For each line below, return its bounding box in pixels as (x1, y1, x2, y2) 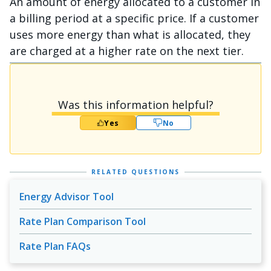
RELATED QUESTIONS (91, 168, 180, 176)
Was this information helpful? (57, 97, 214, 112)
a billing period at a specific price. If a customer (10, 11, 259, 25)
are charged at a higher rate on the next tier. (10, 44, 244, 58)
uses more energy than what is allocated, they (10, 27, 250, 42)
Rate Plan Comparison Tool (19, 215, 146, 228)
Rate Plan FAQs (19, 240, 91, 253)
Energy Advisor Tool (19, 190, 114, 203)
